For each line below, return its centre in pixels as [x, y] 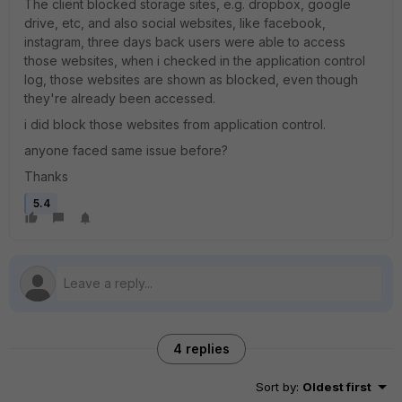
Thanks [46, 176]
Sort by [276, 387]
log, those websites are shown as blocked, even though [191, 79]
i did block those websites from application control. [175, 124]
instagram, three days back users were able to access [185, 42]
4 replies [201, 349]
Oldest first [337, 387]
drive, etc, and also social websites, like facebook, [175, 23]
